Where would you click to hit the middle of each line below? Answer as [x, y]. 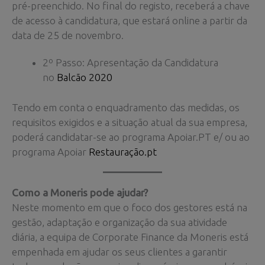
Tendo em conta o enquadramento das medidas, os [126, 108]
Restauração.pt [123, 152]
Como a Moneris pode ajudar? [80, 192]
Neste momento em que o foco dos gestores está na [130, 207]
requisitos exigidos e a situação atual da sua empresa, [130, 122]
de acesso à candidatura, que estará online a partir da [130, 21]
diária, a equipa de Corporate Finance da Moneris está [130, 237]
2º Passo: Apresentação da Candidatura [130, 63]
